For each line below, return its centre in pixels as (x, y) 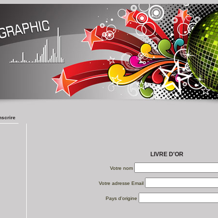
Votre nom (121, 168)
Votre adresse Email (121, 183)
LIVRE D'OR (167, 154)
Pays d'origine (121, 198)
